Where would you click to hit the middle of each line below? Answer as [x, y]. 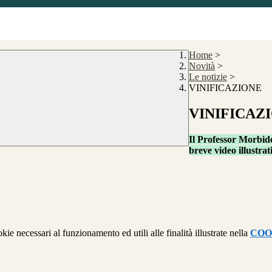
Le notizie [208, 77]
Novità [202, 66]
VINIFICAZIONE [225, 88]
